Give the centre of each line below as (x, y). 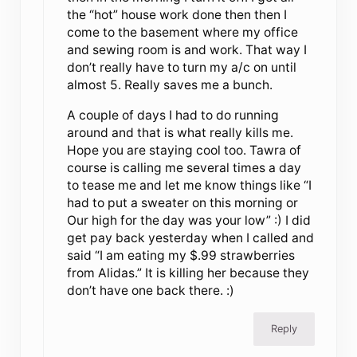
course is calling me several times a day (184, 167)
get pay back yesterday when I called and (190, 237)
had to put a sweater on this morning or (182, 202)
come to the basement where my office (182, 32)
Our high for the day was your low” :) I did (188, 220)
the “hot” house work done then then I (177, 14)
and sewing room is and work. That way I (186, 49)
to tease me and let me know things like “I (189, 185)
